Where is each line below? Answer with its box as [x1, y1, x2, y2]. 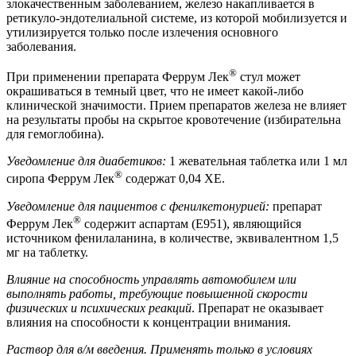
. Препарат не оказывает [192, 301, 323, 315]
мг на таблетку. [6, 246, 88, 260]
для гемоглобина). [6, 127, 104, 141]
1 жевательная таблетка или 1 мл [166, 154, 347, 168]
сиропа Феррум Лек [6, 172, 114, 186]
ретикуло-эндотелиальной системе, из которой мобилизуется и [6, 11, 347, 25]
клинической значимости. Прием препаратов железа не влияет [6, 99, 346, 113]
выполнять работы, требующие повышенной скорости [6, 287, 308, 301]
